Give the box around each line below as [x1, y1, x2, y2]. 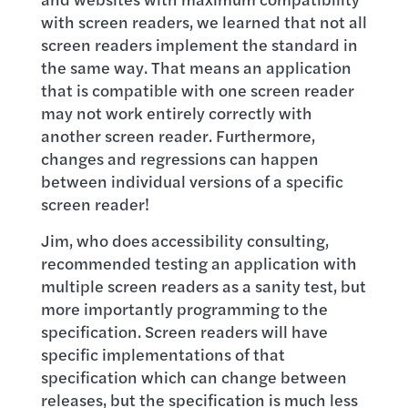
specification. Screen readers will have [40, 320, 328, 342]
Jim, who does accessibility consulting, [40, 229, 329, 251]
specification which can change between [40, 365, 347, 388]
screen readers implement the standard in [40, 33, 358, 56]
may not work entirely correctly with [40, 101, 312, 124]
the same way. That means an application [40, 56, 352, 78]
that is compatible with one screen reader [40, 78, 354, 101]
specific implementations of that [40, 342, 285, 365]
